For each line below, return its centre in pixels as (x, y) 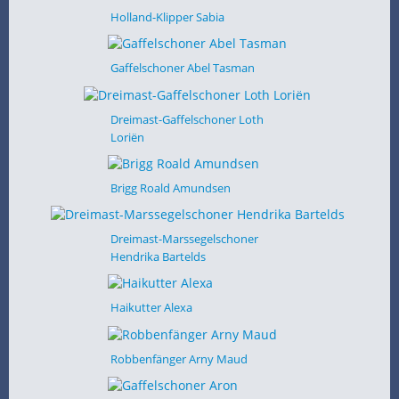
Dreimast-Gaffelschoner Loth (187, 119)
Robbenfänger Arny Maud (179, 358)
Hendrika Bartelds (158, 256)
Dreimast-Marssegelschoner (184, 239)
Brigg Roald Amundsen (170, 187)
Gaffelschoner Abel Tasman (182, 68)
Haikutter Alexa (151, 308)
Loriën (127, 137)
